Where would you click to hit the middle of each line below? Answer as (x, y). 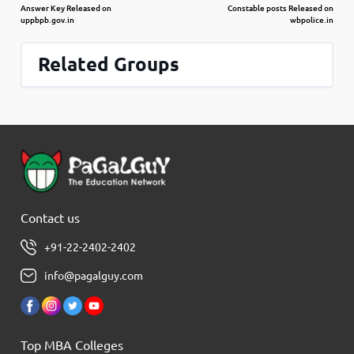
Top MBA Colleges (72, 345)
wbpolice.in (311, 20)
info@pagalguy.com (94, 275)
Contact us (51, 218)
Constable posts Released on (280, 8)
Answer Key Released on (66, 8)
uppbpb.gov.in (48, 20)
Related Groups (109, 64)
